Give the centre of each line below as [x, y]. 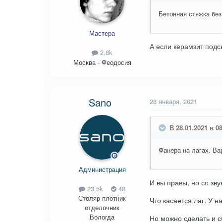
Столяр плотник [102, 198]
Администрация [102, 169]
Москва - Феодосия [102, 62]
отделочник [102, 207]
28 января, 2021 [173, 101]
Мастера [102, 33]
